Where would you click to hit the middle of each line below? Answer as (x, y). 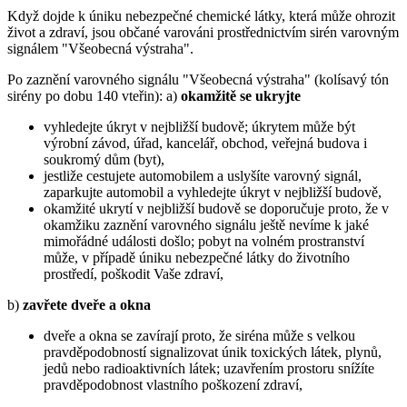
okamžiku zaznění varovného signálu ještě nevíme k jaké (206, 224)
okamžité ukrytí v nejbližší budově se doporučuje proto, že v (216, 208)
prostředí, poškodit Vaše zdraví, (134, 273)
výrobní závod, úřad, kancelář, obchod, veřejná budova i (205, 143)
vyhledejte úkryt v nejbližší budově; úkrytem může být (199, 126)
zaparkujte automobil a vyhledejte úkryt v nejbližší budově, (213, 192)
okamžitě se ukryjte (241, 95)
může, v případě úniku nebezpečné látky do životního (197, 257)
